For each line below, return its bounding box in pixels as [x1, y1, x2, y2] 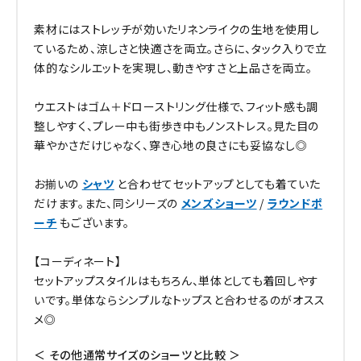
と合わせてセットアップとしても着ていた [114, 175, 321, 192]
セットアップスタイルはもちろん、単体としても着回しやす [34, 272, 320, 288]
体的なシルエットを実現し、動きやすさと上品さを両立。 [34, 59, 313, 76]
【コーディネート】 [34, 252, 122, 269]
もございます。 [56, 214, 131, 230]
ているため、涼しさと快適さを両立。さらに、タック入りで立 [34, 39, 327, 56]
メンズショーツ [180, 194, 257, 211]
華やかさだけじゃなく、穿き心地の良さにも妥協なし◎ [34, 136, 308, 153]
